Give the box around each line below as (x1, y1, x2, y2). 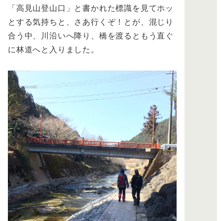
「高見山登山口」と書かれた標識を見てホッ (8, 2, 174, 14)
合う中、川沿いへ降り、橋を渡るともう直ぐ (8, 30, 174, 41)
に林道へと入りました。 (8, 43, 99, 55)
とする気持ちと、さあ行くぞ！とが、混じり (8, 16, 174, 28)
